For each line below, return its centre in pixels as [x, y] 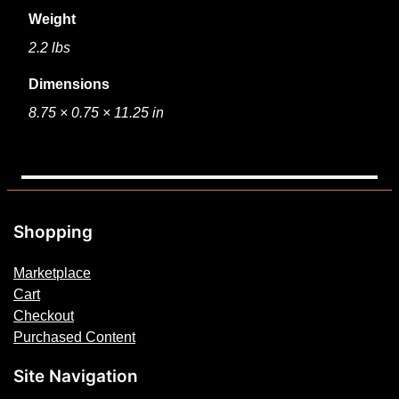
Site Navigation [76, 377]
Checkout [44, 316]
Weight [53, 18]
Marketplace [53, 273]
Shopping [53, 232]
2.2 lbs [50, 48]
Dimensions [69, 84]
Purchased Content [75, 337]
